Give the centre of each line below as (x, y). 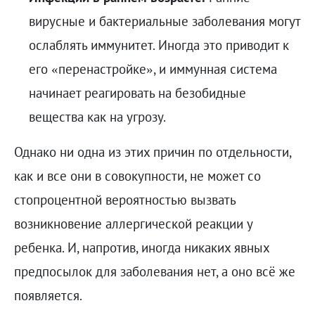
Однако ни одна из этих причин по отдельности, (152, 152)
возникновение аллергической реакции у (133, 223)
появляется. (49, 295)
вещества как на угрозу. (97, 116)
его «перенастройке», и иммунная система (153, 69)
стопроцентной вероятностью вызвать (124, 199)
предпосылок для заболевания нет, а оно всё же (154, 271)
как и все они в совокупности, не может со (137, 175)
